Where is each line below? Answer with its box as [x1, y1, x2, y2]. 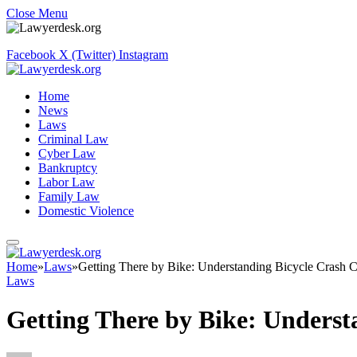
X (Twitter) [59, 48, 116, 61]
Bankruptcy [38, 161, 97, 175]
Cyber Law [38, 147, 96, 160]
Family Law [38, 190, 100, 203]
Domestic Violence [38, 204, 134, 218]
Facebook [6, 48, 56, 61]
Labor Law [38, 175, 95, 189]
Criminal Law [38, 132, 108, 146]
